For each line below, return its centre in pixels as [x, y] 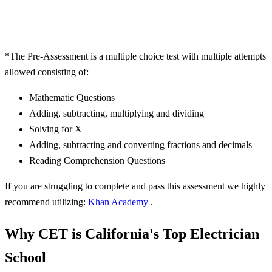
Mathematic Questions [72, 98]
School [25, 258]
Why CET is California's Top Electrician [132, 234]
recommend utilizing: [46, 202]
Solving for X [56, 129]
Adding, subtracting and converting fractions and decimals [141, 145]
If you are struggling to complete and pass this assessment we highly [135, 186]
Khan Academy [119, 202]
